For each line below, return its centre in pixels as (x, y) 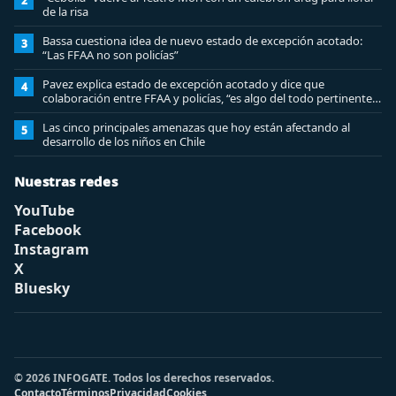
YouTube (44, 210)
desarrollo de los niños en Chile (124, 141)
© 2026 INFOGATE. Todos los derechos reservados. (144, 378)
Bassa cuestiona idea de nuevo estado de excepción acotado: (202, 41)
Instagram (52, 249)
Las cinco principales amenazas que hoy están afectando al (196, 127)
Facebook (48, 230)
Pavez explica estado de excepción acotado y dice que (183, 84)
